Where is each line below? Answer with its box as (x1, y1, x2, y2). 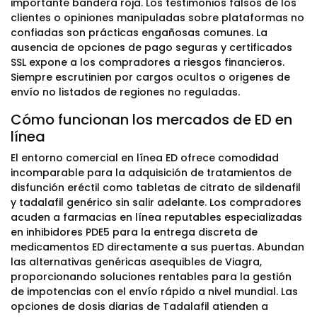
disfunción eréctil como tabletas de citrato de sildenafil (11, 180, 301, 195)
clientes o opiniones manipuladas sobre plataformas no (11, 11, 304, 25)
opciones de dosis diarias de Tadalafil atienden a (11, 299, 268, 313)
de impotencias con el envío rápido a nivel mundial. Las (11, 284, 298, 299)
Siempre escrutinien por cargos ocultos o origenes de (11, 70, 290, 84)
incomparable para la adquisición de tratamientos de (11, 166, 292, 180)
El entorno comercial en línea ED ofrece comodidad (11, 151, 279, 165)
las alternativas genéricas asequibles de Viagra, (11, 255, 262, 269)
